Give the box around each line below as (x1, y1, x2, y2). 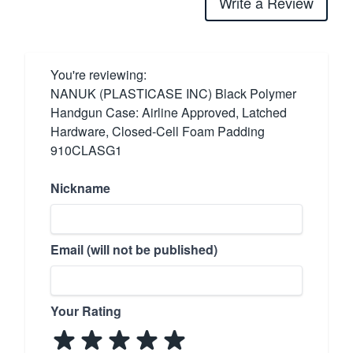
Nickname (50, 178, 110, 197)
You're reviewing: (50, 65, 147, 84)
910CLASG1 (50, 140, 122, 159)
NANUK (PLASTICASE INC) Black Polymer (50, 84, 296, 102)
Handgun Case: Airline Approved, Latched (50, 102, 287, 121)
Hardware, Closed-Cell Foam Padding (50, 121, 265, 140)
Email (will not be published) (50, 240, 217, 258)
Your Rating (50, 301, 121, 320)
